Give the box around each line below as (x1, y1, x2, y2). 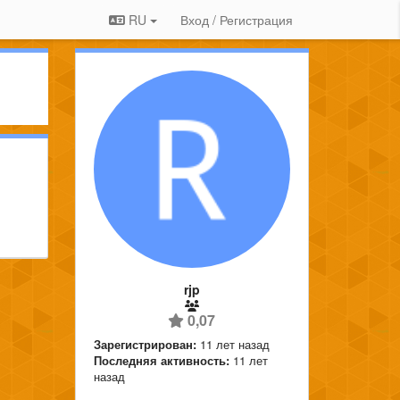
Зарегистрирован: (93, 335, 196, 353)
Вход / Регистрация (180, 11, 293, 29)
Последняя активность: (93, 351, 229, 369)
